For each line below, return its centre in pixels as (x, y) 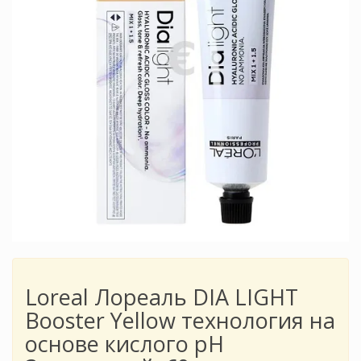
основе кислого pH (124, 344)
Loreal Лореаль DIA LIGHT (162, 297)
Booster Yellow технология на (180, 321)
